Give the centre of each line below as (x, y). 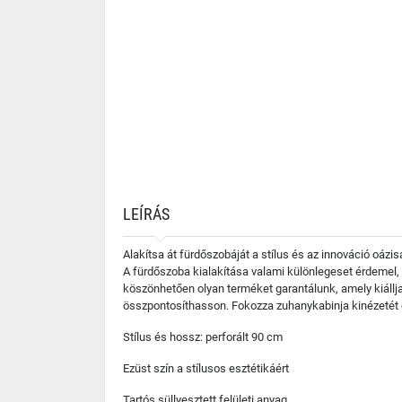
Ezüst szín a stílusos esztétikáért (206, 368)
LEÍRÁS (146, 214)
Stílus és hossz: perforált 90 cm (203, 337)
